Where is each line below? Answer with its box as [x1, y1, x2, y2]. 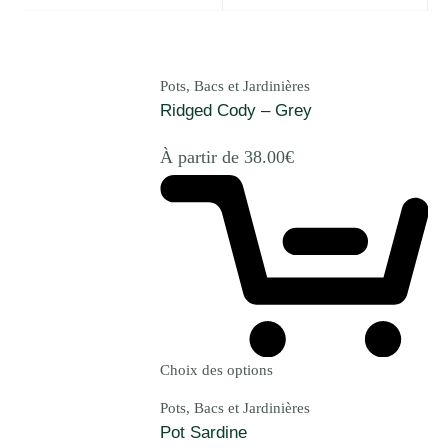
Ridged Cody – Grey [160, 100, 312, 120]
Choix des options [160, 361, 273, 378]
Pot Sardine [160, 422, 247, 442]
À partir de [160, 147, 244, 168]
